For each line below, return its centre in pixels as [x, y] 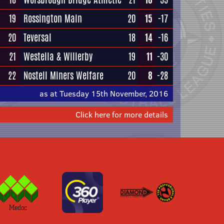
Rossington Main [53, 18]
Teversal [37, 37]
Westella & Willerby [58, 56]
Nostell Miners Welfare [63, 75]
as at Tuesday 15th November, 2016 [104, 93]
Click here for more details [122, 114]
